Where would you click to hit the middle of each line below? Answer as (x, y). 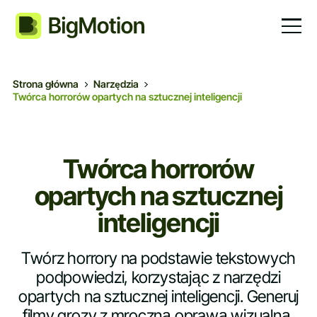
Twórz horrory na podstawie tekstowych (158, 259)
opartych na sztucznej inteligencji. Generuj (158, 297)
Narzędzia (116, 84)
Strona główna (45, 84)
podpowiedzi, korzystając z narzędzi (158, 278)
